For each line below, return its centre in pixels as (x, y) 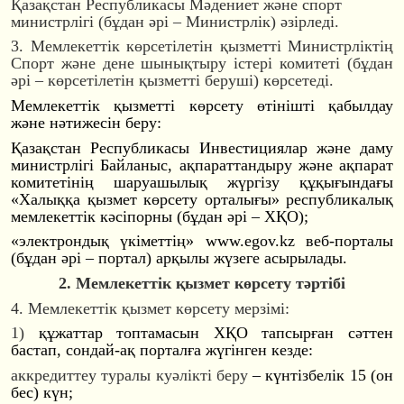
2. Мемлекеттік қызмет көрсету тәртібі (202, 283)
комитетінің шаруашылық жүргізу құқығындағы (202, 182)
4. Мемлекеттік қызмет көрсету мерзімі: (150, 308)
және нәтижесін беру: (86, 123)
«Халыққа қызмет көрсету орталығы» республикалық (202, 199)
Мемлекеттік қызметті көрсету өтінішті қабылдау (202, 106)
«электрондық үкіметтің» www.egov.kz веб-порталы (202, 241)
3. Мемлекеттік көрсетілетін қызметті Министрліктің (202, 46)
